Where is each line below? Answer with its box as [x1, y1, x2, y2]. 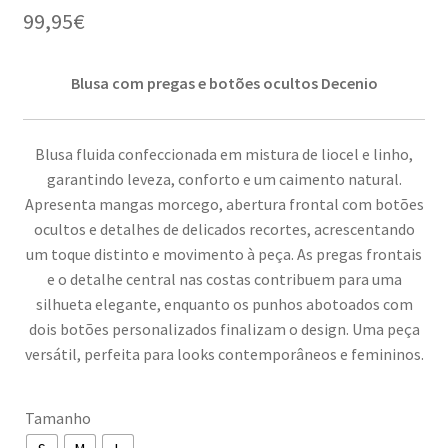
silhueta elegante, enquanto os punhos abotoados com [35, 294, 413, 315]
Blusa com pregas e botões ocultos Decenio [70, 72, 378, 93]
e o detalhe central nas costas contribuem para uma [46, 269, 402, 290]
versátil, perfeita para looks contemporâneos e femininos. [24, 344, 424, 365]
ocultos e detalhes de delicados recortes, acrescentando [33, 219, 415, 240]
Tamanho [24, 407, 91, 428]
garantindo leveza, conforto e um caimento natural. [46, 169, 402, 190]
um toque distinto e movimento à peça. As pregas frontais [26, 244, 422, 265]
